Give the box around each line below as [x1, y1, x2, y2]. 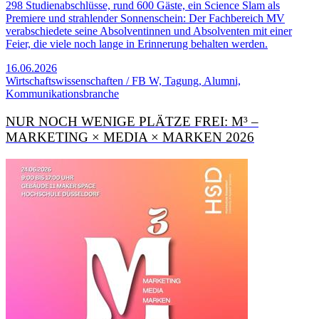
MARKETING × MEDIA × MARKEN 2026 [6, 130, 254, 145]
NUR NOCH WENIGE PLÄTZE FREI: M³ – [6, 114, 258, 130]
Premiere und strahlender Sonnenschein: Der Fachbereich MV [6, 12, 285, 25]
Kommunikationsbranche [6, 88, 119, 100]
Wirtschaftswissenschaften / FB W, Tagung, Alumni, [6, 75, 241, 88]
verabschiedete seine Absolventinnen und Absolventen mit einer [6, 25, 292, 38]
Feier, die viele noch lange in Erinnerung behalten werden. [6, 38, 268, 51]
